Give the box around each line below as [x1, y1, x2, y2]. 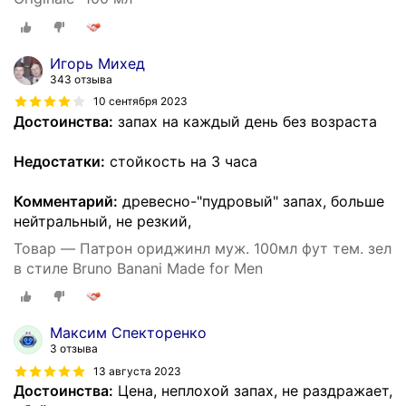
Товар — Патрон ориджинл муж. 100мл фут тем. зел [14, 238, 391, 257]
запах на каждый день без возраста [113, 111, 377, 130]
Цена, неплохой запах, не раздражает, [113, 382, 392, 401]
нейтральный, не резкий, [14, 211, 191, 230]
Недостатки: [14, 151, 105, 170]
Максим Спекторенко [50, 324, 207, 343]
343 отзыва [50, 72, 112, 86]
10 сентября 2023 [93, 94, 188, 109]
